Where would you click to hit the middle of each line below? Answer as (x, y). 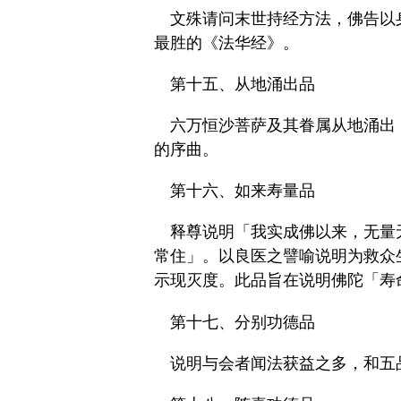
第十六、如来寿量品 (243, 191)
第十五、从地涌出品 (243, 84)
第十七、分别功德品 (243, 322)
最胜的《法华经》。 (226, 43)
